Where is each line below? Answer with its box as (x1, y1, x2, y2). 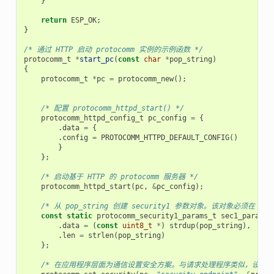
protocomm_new (117, 74, 174, 83)
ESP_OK (70, 15, 97, 24)
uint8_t (122, 221, 152, 230)
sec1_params (220, 211, 268, 220)
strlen (87, 231, 114, 240)
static (66, 211, 92, 220)
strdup (169, 221, 195, 230)
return (40, 15, 67, 24)
